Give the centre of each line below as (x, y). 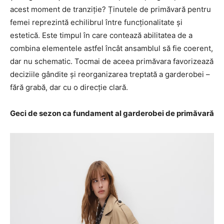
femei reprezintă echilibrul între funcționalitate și (96, 22)
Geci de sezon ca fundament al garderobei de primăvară (112, 113)
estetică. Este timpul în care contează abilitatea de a (101, 35)
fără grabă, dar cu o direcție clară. (69, 87)
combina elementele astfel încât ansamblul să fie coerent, (111, 48)
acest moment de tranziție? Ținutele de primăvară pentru (110, 9)
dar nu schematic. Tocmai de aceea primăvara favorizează (112, 61)
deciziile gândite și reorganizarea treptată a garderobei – (110, 74)
